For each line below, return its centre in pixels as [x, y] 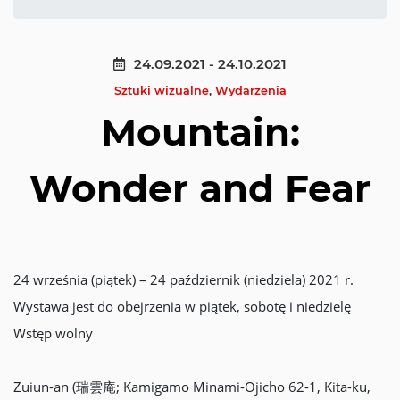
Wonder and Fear [200, 188]
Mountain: [200, 132]
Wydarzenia [250, 91]
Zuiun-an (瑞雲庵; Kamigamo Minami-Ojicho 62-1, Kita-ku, [192, 387]
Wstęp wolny [53, 333]
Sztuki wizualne [161, 91]
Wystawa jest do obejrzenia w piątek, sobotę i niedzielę [182, 306]
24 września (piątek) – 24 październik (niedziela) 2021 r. [183, 279]
